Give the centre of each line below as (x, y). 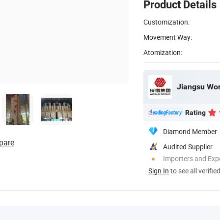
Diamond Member (190, 131)
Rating (195, 112)
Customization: (166, 22)
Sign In (159, 170)
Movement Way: (168, 37)
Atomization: (163, 52)
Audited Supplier (188, 146)
